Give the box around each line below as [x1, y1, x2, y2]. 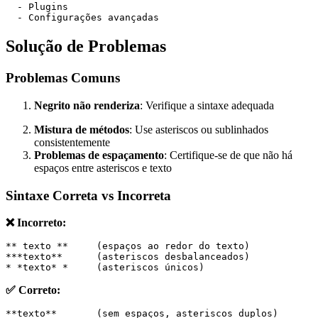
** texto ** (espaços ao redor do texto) [6, 241, 250, 252]
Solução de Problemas [6, 37, 166, 56]
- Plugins [6, 1, 68, 13]
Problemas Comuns [6, 70, 120, 86]
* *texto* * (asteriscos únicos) [6, 262, 204, 273]
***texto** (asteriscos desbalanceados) [6, 251, 250, 263]
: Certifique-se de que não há [164, 148, 292, 161]
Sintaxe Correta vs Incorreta [6, 187, 171, 203]
